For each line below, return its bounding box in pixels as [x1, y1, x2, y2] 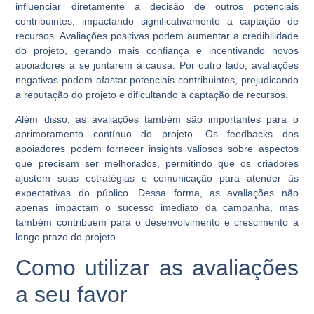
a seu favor [15, 282, 128, 308]
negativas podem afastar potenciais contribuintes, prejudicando [15, 74, 299, 86]
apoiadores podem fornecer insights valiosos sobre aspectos [15, 143, 299, 154]
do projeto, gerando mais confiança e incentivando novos [15, 44, 299, 56]
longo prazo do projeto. [15, 231, 119, 243]
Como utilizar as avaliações [15, 255, 299, 281]
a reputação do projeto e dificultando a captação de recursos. [15, 88, 289, 100]
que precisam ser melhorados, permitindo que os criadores [15, 158, 299, 169]
